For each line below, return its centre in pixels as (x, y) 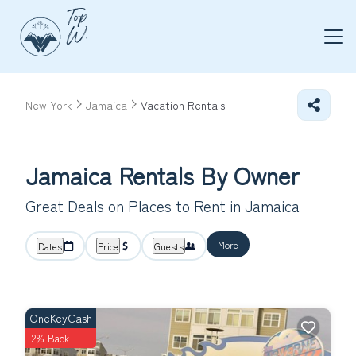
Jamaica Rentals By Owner (163, 175)
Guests (169, 246)
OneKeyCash (61, 318)
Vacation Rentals (183, 105)
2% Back (50, 338)
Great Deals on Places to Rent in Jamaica (163, 206)
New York (49, 105)
